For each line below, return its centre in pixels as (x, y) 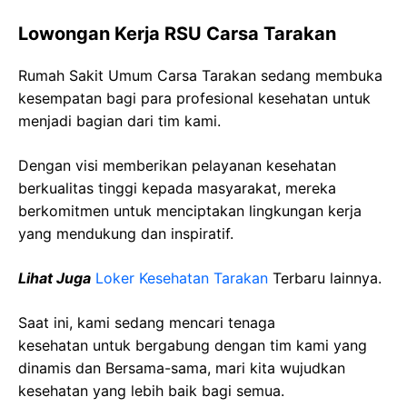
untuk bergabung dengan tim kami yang (228, 345)
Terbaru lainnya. (325, 278)
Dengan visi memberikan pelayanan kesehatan (177, 165)
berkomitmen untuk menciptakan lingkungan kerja (190, 211)
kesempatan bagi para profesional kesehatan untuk (194, 98)
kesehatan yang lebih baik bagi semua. (151, 391)
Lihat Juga (55, 278)
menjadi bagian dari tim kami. (119, 121)
